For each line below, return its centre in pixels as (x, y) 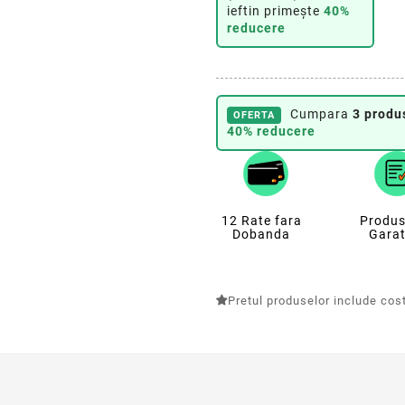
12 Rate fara (261, 221)
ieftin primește (275, 11)
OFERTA (254, 116)
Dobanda (261, 235)
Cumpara (320, 114)
